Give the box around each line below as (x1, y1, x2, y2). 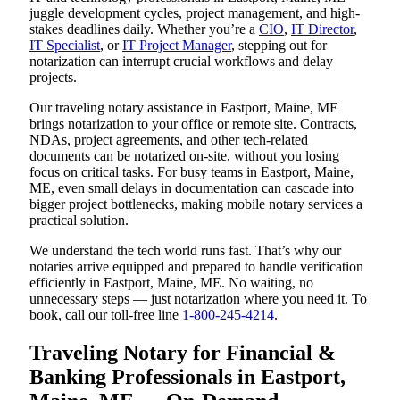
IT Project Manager (122, 37, 231, 54)
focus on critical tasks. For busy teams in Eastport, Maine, (29, 164, 354, 180)
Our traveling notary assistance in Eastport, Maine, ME (29, 100, 338, 116)
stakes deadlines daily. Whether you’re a (29, 21, 259, 37)
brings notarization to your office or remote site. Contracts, (29, 116, 357, 132)
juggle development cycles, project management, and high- (29, 5, 360, 21)
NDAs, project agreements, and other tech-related (29, 132, 308, 148)
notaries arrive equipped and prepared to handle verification (29, 259, 363, 275)
